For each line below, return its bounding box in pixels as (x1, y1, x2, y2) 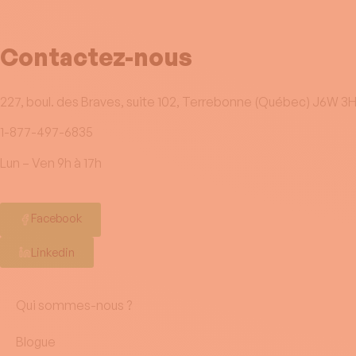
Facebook (31, 210, 82, 226)
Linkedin (31, 244, 75, 260)
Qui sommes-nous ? (16, 296, 132, 313)
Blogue (16, 333, 56, 350)
